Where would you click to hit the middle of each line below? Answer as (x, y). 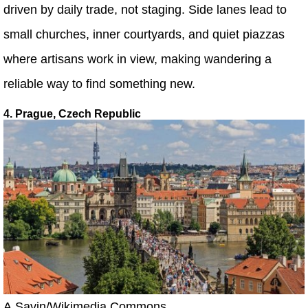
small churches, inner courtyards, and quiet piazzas (144, 34)
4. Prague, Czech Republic (72, 113)
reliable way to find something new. (99, 84)
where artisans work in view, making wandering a (137, 59)
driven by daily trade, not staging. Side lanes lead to (145, 9)
